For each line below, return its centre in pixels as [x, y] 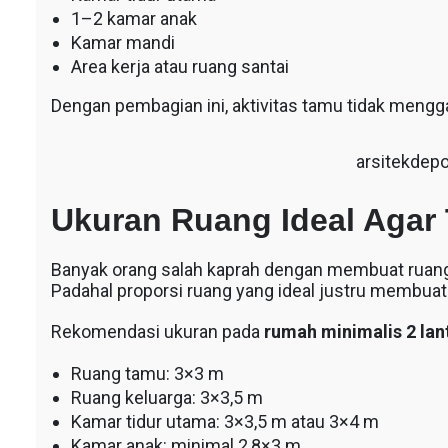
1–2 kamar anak [133, 18]
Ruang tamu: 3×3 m [147, 374]
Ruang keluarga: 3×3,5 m [166, 398]
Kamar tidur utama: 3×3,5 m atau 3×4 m [224, 422]
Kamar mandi [122, 42]
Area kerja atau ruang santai [179, 66]
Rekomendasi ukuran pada [157, 332]
